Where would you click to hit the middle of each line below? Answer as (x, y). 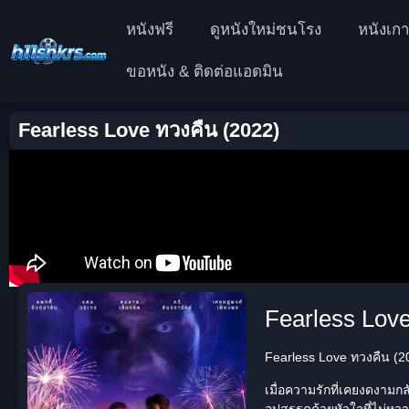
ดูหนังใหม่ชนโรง (265, 30)
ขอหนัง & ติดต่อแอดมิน (204, 72)
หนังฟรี (149, 30)
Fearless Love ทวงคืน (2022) (149, 130)
